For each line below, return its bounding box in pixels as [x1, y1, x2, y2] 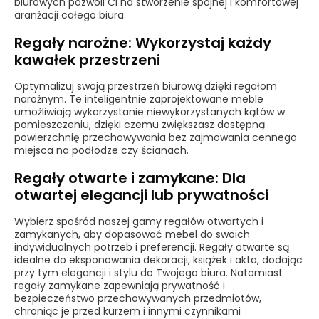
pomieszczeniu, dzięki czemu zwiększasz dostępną [14, 117, 265, 132]
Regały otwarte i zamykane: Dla [14, 168, 246, 188]
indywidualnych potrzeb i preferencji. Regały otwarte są [14, 240, 289, 254]
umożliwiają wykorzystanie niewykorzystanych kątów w [14, 105, 285, 119]
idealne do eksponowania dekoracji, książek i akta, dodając [14, 253, 303, 267]
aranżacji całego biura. [14, 8, 126, 22]
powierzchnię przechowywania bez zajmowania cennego [14, 130, 297, 145]
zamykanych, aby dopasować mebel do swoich [14, 227, 250, 241]
